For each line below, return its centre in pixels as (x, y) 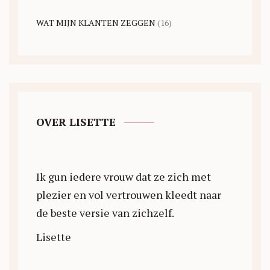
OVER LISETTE (76, 122)
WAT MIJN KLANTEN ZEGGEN (96, 23)
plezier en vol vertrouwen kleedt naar (129, 195)
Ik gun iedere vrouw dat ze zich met (124, 177)
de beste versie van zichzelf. (105, 213)
